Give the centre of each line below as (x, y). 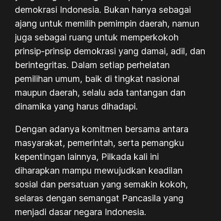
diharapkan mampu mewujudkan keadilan (99, 170)
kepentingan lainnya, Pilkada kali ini (87, 156)
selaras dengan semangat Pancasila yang (99, 198)
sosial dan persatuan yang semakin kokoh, (102, 184)
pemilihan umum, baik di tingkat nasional (97, 78)
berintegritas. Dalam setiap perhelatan (92, 65)
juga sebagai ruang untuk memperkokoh (97, 37)
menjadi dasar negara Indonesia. (81, 212)
